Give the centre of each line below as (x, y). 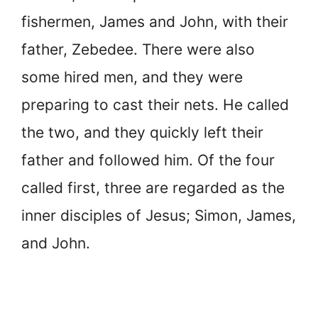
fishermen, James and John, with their (155, 21)
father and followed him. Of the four (148, 160)
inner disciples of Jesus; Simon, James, (159, 215)
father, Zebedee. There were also (138, 49)
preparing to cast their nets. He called (155, 104)
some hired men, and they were (132, 77)
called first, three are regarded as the (153, 187)
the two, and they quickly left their (142, 132)
